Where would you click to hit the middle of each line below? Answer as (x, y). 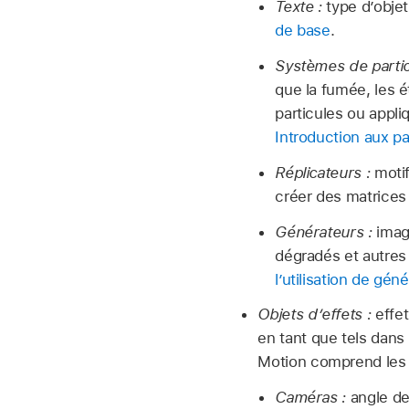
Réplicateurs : (323, 172)
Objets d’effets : (315, 315)
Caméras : (311, 398)
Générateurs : (324, 231)
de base (303, 31)
